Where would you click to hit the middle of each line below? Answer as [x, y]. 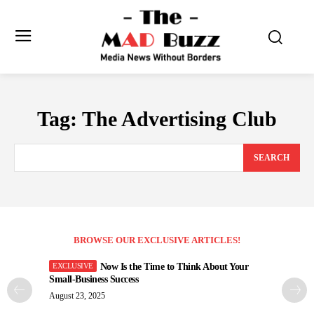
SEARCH [272, 158]
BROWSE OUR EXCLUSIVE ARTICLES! [157, 240]
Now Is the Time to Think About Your [174, 267]
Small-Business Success [94, 280]
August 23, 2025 [77, 296]
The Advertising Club [179, 118]
